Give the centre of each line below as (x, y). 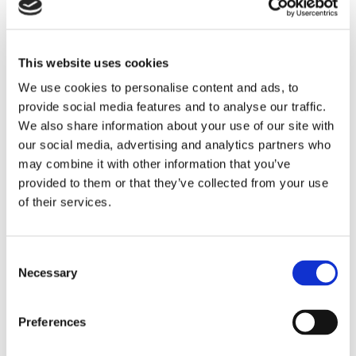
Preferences (52, 322)
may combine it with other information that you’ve (155, 164)
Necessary (48, 273)
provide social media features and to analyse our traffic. (172, 106)
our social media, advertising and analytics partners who (174, 145)
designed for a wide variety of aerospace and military (158, 35)
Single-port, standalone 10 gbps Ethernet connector (155, 19)
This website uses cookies (94, 62)
